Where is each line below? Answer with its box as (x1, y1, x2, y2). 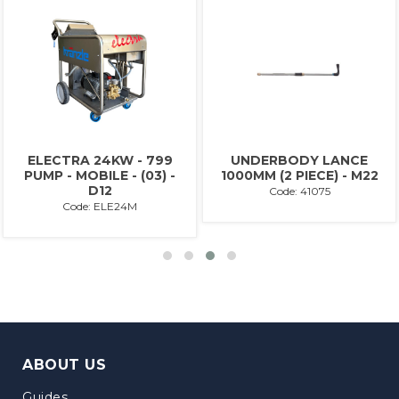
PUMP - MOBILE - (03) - (24, 167, 175, 183)
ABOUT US (22, 355, 106, 373)
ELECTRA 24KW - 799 (27, 151, 173, 168)
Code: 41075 (268, 183, 330, 198)
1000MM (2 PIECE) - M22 (220, 167, 379, 183)
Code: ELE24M (62, 199, 137, 213)
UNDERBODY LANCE (231, 151, 368, 168)
